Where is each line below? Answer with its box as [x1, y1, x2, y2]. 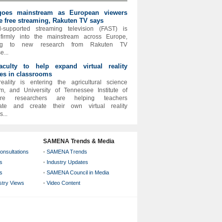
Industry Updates [47, 159, 88, 165]
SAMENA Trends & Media [43, 138, 114, 145]
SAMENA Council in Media [47, 169, 109, 175]
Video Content [47, 180, 80, 186]
